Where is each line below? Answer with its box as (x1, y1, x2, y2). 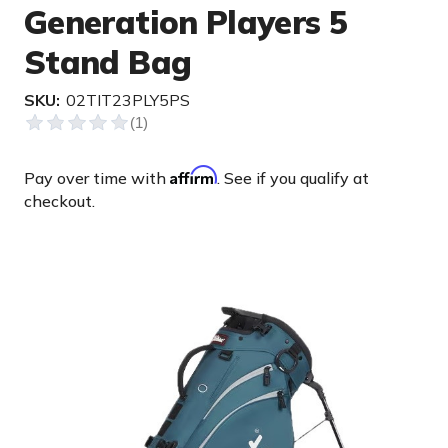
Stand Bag (24, 42, 192, 82)
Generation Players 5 (24, 2, 348, 42)
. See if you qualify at (217, 168, 369, 188)
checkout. (24, 191, 95, 211)
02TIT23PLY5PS (66, 90, 190, 110)
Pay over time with (24, 168, 170, 188)
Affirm (170, 165, 217, 185)
